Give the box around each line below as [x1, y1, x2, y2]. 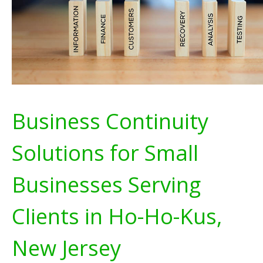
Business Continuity [12, 106, 208, 136]
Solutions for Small [12, 138, 198, 167]
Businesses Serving [12, 170, 201, 199]
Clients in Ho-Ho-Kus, [12, 201, 222, 231]
